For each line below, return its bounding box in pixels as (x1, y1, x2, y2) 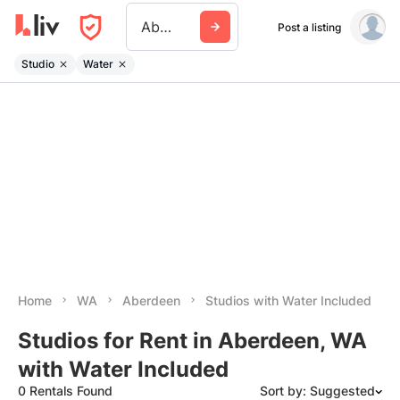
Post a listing (277, 20, 341, 34)
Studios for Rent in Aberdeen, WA (18, 328, 367, 354)
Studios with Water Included (205, 293, 371, 308)
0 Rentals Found (18, 383, 112, 398)
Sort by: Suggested (260, 383, 375, 398)
